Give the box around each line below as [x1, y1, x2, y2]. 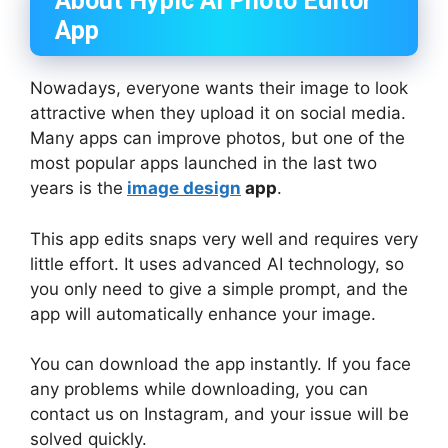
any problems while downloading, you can [30, 379, 368, 400]
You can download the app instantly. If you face [30, 354, 411, 375]
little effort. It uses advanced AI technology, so [30, 253, 404, 274]
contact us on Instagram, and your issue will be [30, 404, 409, 425]
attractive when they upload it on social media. [30, 103, 406, 124]
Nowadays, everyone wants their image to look [30, 78, 408, 99]
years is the [30, 178, 123, 199]
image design [127, 178, 241, 199]
